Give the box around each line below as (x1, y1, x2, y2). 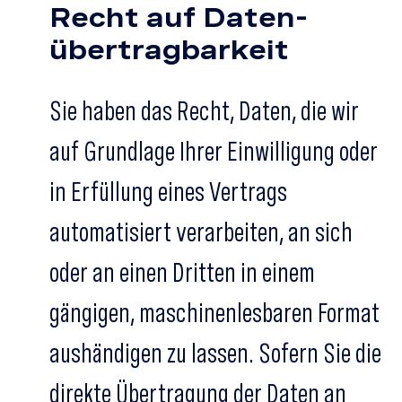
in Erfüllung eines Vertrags (49, 175, 287, 207)
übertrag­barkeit (49, 33, 289, 66)
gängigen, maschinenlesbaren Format (49, 296, 380, 328)
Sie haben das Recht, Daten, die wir (49, 94, 359, 127)
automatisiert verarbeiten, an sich (49, 215, 353, 248)
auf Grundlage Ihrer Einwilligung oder (49, 135, 378, 167)
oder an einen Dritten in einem (49, 256, 315, 288)
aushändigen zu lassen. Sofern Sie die (49, 336, 381, 369)
